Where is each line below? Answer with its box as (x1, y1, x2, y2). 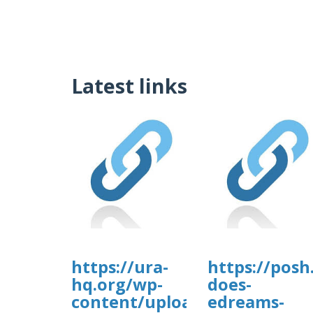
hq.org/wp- (71, 273, 163, 296)
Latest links (71, 72, 187, 100)
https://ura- (71, 256, 168, 279)
